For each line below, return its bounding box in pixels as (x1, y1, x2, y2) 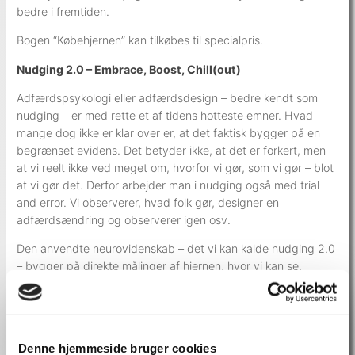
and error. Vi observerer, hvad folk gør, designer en (17, 195, 280, 209)
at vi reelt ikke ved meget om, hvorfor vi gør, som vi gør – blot (17, 160, 334, 174)
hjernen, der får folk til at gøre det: (17, 329, 194, 343)
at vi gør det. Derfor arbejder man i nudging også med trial (17, 177, 320, 192)
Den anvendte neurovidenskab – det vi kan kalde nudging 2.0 (17, 242, 336, 256)
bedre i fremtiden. (17, 5, 110, 19)
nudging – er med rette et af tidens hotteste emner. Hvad (17, 108, 314, 122)
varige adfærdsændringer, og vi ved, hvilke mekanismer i (17, 311, 311, 326)
